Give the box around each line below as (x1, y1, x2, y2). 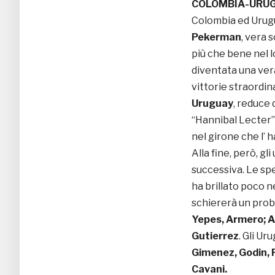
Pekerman (192, 31, 241, 44)
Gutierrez (192, 230, 239, 242)
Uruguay (192, 98, 233, 110)
